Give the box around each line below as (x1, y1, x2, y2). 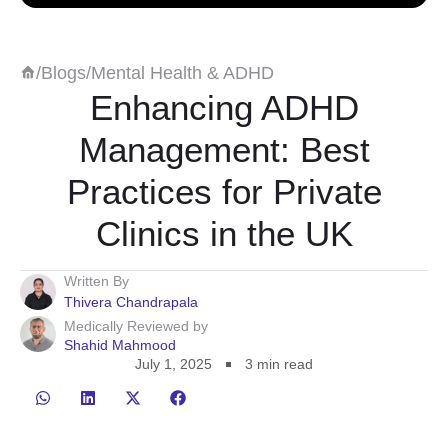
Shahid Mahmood (64, 336, 176, 353)
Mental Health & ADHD (91, 63, 274, 83)
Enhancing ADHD (89, 88, 359, 127)
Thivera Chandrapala (64, 294, 198, 310)
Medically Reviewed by (64, 317, 208, 334)
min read (257, 356, 313, 372)
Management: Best (78, 130, 370, 169)
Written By (64, 273, 129, 289)
